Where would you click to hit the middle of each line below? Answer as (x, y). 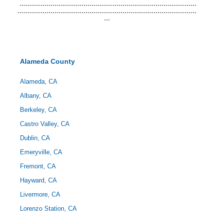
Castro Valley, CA (45, 124)
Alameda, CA (39, 82)
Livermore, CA (40, 194)
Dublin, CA (35, 138)
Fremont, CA (38, 166)
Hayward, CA (38, 180)
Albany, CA (36, 96)
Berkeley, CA (38, 110)
